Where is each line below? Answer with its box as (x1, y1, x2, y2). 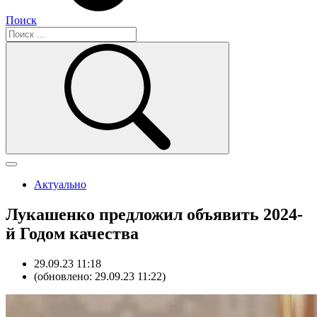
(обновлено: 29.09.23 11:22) (34, 270, 166, 282)
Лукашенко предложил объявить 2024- (6, 204, 303, 224)
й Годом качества (6, 224, 139, 243)
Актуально (34, 178, 86, 190)
